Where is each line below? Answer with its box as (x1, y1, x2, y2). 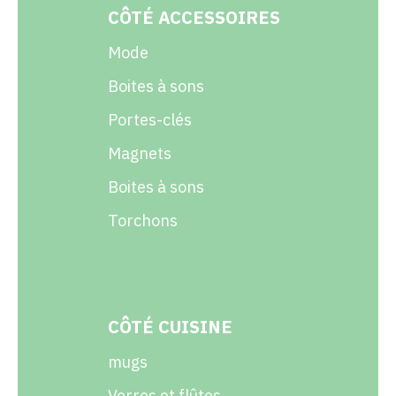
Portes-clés (107, 110, 192, 131)
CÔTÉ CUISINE (107, 315, 232, 339)
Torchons (107, 210, 178, 232)
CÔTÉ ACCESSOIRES (107, 5, 280, 30)
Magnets (107, 143, 171, 164)
